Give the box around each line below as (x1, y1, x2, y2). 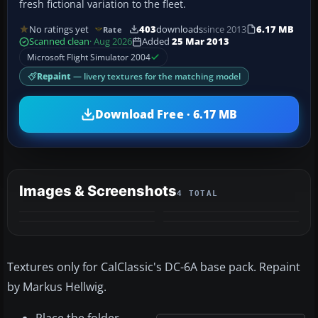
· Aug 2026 (89, 35, 132, 48)
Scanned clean (29, 35, 89, 48)
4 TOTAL (177, 189, 219, 199)
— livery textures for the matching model (71, 71, 241, 82)
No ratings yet (29, 23, 89, 35)
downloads (155, 23, 203, 35)
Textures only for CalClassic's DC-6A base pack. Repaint (7, 259, 300, 275)
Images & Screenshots (19, 182, 177, 200)
